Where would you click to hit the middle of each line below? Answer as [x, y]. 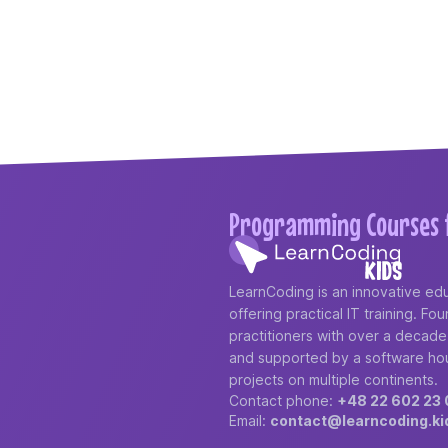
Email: [249, 420]
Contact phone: [282, 400]
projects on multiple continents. [333, 379]
